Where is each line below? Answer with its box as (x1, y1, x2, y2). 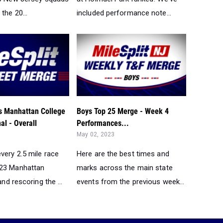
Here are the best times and (77, 149, 169, 158)
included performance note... (77, 8, 171, 18)
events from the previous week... (77, 177, 185, 186)
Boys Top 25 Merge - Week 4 (77, 106, 169, 116)
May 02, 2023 (77, 130, 115, 138)
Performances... (77, 118, 129, 128)
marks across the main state (77, 163, 173, 172)
